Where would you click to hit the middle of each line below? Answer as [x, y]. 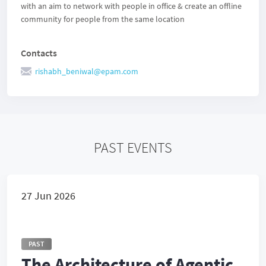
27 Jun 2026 [48, 196]
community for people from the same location [103, 19]
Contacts [39, 53]
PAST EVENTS [133, 148]
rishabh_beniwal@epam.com [87, 71]
